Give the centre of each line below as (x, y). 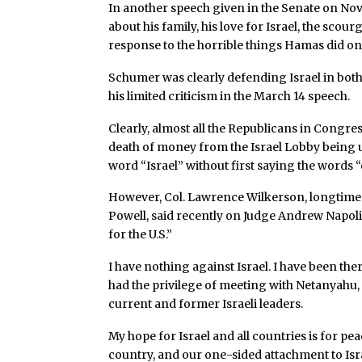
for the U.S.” (141, 235)
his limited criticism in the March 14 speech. (229, 96)
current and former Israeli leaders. (206, 304)
